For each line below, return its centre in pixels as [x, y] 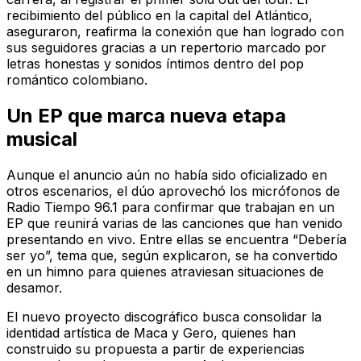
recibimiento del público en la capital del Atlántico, [160, 15]
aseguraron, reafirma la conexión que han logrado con [175, 31]
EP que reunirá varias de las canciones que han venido [174, 223]
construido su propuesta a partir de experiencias [156, 349]
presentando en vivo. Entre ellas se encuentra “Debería [176, 239]
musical [42, 139]
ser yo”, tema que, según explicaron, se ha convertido [172, 255]
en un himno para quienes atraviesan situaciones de [165, 271]
